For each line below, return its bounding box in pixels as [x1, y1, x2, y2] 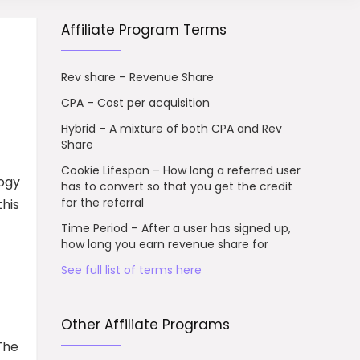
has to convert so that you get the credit [61, 178, 292, 194]
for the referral [61, 194, 144, 211]
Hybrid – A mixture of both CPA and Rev [61, 120, 282, 137]
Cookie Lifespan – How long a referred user [61, 162, 301, 178]
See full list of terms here [61, 261, 202, 278]
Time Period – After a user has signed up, [61, 219, 291, 236]
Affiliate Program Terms [61, 19, 227, 39]
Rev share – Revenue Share [61, 68, 214, 85]
